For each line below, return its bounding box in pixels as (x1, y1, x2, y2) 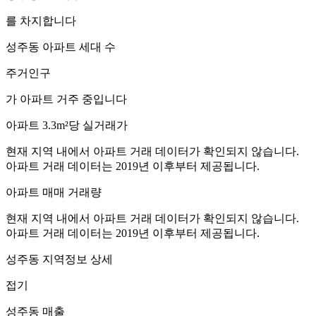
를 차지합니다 (6, 14, 76, 27)
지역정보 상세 (39, 253, 113, 265)
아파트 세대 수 (39, 40, 116, 53)
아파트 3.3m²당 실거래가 (6, 119, 128, 131)
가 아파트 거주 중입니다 (6, 92, 127, 105)
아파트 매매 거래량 (6, 186, 102, 198)
